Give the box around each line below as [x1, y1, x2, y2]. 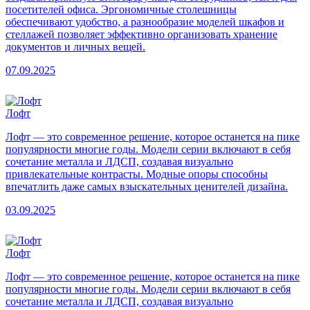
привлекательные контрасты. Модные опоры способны [6, 167, 268, 180]
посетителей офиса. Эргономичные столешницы [6, 3, 237, 15]
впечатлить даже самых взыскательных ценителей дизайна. [6, 180, 288, 192]
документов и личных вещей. [6, 40, 145, 53]
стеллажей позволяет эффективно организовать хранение [6, 28, 277, 40]
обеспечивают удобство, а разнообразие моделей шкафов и [6, 15, 284, 28]
